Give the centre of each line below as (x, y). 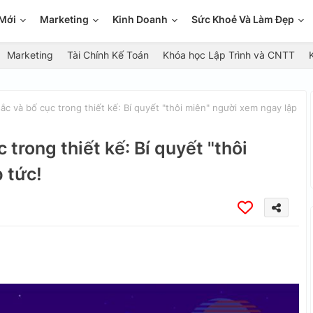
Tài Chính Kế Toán (108, 55)
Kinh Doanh (140, 19)
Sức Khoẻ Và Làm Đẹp (243, 19)
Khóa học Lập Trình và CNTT (229, 55)
